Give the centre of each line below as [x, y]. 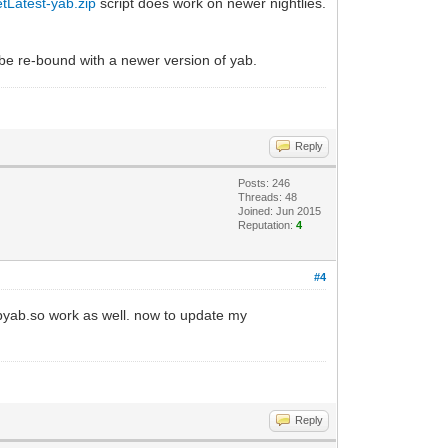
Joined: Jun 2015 [280, 211]
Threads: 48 [268, 197]
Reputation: [267, 225]
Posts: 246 [264, 183]
